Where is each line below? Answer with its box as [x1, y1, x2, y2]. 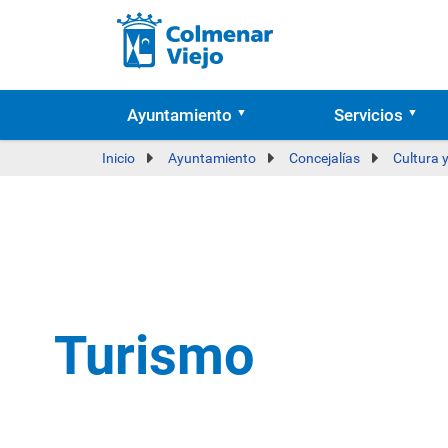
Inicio [102, 150, 135, 166]
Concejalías [289, 150, 360, 166]
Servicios [333, 105, 403, 125]
